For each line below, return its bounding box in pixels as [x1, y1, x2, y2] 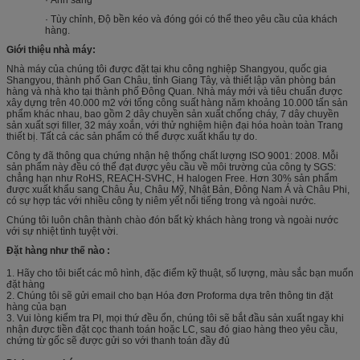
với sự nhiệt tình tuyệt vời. [6, 225, 118, 237]
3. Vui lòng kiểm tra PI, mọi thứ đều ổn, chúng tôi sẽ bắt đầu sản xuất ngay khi [6, 312, 344, 324]
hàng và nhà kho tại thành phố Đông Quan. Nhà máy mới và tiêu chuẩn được [6, 85, 342, 97]
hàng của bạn [6, 301, 67, 313]
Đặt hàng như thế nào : [6, 244, 110, 256]
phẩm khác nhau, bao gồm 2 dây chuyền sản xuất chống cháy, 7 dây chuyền [6, 108, 339, 120]
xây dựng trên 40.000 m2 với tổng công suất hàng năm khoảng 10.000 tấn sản [6, 96, 348, 108]
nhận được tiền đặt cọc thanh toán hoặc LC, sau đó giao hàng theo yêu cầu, [6, 323, 337, 335]
